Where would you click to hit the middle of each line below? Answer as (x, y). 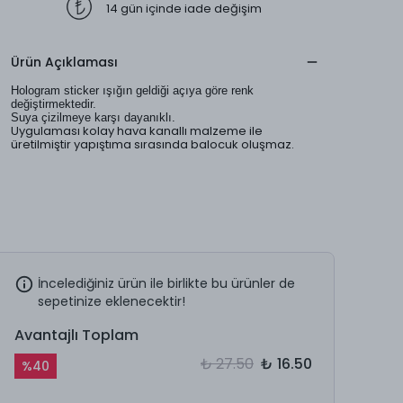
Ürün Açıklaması (64, 62)
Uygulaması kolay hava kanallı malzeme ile (137, 131)
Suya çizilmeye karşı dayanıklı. (93, 117)
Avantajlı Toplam (76, 335)
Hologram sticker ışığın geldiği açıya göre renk (132, 90)
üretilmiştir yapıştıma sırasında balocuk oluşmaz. (152, 144)
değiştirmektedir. (54, 104)
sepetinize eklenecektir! (111, 301)
